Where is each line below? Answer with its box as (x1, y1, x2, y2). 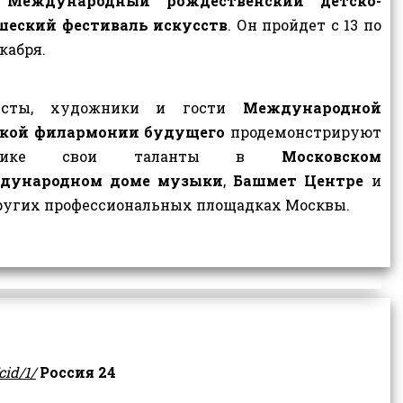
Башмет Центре (233, 171, 364, 191)
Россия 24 (40, 363, 116, 382)
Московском (281, 147, 381, 166)
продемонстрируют (225, 122, 381, 142)
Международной (242, 98, 381, 118)
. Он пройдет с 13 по (228, 14, 381, 34)
